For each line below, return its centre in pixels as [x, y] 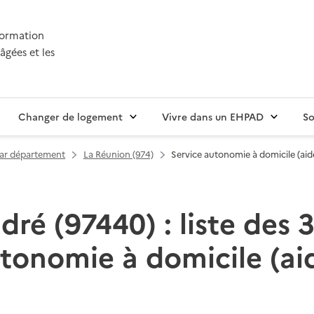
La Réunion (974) [118, 154]
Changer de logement [70, 117]
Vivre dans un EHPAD [213, 117]
